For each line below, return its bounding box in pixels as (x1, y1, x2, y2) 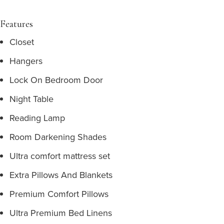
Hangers (9, 54, 42, 67)
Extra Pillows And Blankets (9, 168, 112, 181)
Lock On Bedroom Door (9, 73, 103, 86)
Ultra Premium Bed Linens (9, 206, 112, 219)
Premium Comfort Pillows (9, 187, 108, 200)
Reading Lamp (9, 111, 65, 124)
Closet (9, 35, 34, 48)
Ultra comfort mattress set (9, 149, 110, 162)
